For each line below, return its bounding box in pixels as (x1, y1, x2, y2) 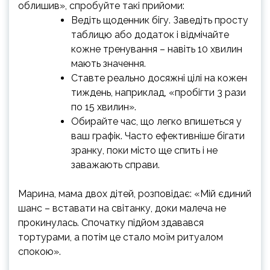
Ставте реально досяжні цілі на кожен (71, 72, 247, 84)
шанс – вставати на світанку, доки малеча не (18, 202, 226, 214)
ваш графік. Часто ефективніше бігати (71, 130, 245, 142)
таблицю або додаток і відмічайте (71, 29, 229, 40)
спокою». (18, 246, 61, 257)
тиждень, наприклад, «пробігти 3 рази (71, 87, 246, 98)
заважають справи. (71, 159, 160, 171)
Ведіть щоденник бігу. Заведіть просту (71, 14, 248, 26)
